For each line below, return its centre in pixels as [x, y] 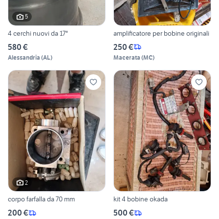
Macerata [127, 57]
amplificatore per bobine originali [161, 33]
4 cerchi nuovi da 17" [50, 33]
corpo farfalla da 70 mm [41, 199]
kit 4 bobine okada [141, 199]
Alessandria [24, 57]
